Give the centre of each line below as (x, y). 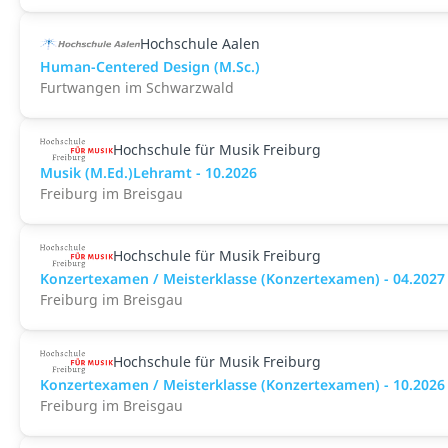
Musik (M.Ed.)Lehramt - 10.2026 (148, 172)
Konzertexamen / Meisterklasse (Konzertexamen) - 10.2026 (242, 384)
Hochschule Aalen (200, 43)
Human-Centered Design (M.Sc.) (150, 66)
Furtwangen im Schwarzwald (137, 87)
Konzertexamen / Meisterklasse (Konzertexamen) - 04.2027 (242, 278)
